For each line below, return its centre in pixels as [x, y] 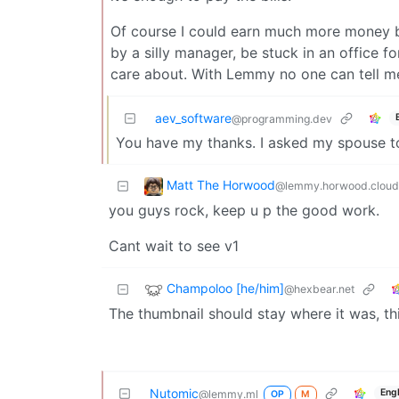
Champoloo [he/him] [225, 288]
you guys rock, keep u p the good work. [244, 210]
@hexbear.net [319, 289]
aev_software [193, 118]
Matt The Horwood [221, 184]
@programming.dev [282, 118]
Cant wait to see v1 [174, 245]
